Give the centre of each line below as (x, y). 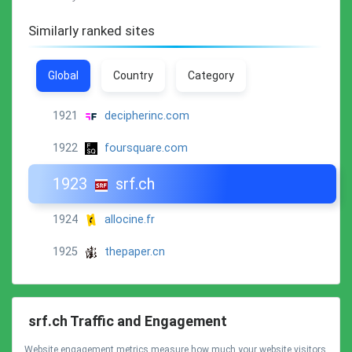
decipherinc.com (147, 116)
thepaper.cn (134, 252)
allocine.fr (129, 220)
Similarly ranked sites (92, 31)
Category (211, 75)
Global (63, 75)
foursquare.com (146, 148)
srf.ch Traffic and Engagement (128, 321)
